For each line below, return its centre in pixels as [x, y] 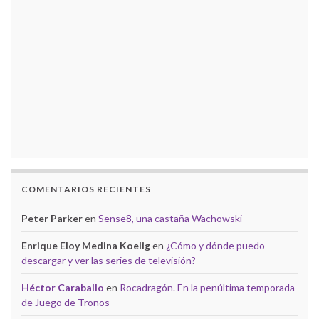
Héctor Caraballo [63, 287]
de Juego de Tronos [66, 302]
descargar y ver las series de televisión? [109, 260]
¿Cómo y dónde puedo [215, 245]
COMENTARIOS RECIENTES [86, 189]
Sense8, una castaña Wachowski [170, 218]
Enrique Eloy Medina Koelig [86, 245]
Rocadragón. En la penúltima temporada [207, 287]
